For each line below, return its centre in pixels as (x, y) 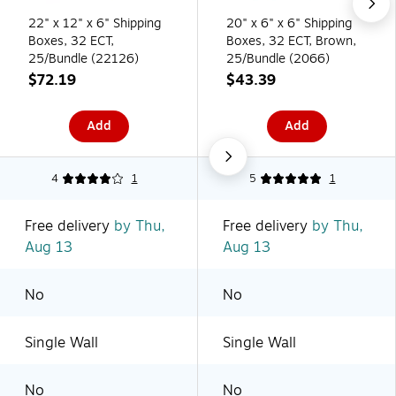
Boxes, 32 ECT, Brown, (291, 41)
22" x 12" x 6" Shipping (95, 23)
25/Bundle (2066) (278, 58)
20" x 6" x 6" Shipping (289, 23)
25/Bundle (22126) (84, 58)
